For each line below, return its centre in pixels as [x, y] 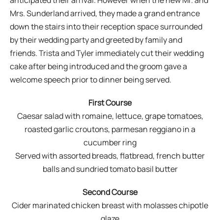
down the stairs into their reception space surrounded [106, 26]
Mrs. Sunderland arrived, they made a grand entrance [105, 13]
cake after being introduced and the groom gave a [98, 66]
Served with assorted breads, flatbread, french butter [110, 155]
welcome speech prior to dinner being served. [90, 79]
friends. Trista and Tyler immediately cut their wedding [107, 53]
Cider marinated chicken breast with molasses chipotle [110, 205]
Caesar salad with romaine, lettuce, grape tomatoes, [110, 116]
